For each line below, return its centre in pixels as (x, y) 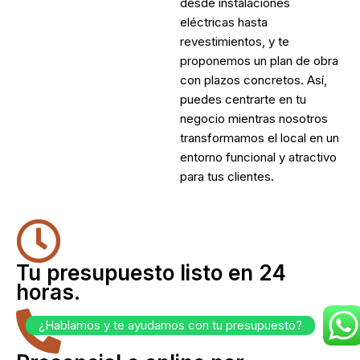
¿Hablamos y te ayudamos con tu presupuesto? (170, 325)
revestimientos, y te (235, 41)
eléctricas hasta (224, 22)
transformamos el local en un (260, 137)
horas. (48, 292)
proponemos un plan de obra (259, 60)
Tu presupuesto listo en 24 (151, 272)
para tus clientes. (227, 176)
